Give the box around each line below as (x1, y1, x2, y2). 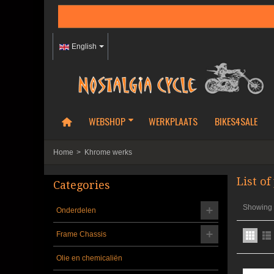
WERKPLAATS (148, 113, 198, 128)
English (72, 42, 97, 51)
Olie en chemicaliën (56, 253, 122, 262)
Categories (53, 178, 110, 191)
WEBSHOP (88, 113, 125, 128)
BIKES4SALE (214, 113, 257, 128)
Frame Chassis (56, 229, 106, 239)
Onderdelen (56, 206, 96, 215)
